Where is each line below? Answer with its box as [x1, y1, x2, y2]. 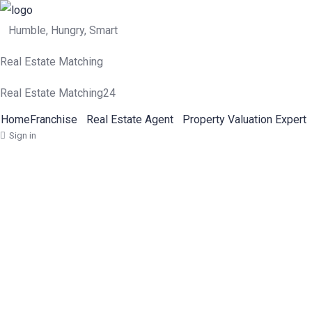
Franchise [30, 113, 77, 126]
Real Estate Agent [86, 113, 173, 126]
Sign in [9, 130, 36, 141]
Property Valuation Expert [182, 113, 306, 126]
